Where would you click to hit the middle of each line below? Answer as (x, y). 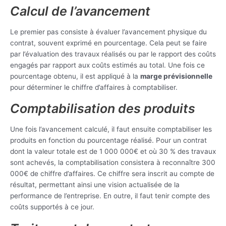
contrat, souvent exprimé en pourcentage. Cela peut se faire (108, 43)
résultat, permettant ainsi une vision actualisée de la (95, 185)
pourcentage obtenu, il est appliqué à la (75, 76)
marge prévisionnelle (176, 76)
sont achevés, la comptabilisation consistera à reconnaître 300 (113, 163)
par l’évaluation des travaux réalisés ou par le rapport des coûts (113, 54)
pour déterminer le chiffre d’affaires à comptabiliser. (94, 87)
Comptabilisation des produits (103, 109)
